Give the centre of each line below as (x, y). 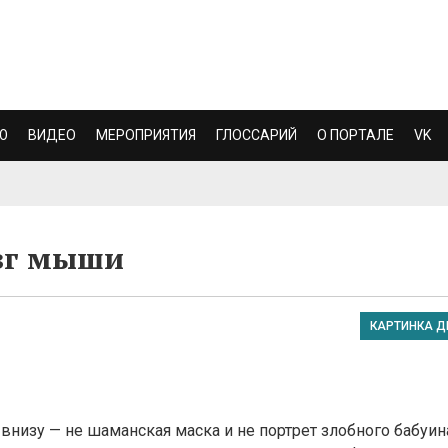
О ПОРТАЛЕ (355, 134)
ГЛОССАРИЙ (256, 134)
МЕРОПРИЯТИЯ (146, 134)
